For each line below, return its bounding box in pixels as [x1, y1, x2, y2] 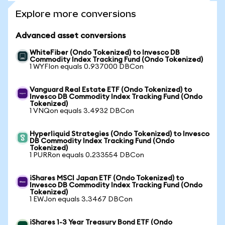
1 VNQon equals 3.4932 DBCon [30, 107, 134, 115]
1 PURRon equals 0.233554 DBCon [30, 152, 144, 159]
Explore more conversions [16, 9, 136, 19]
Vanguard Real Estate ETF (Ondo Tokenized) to [30, 86, 192, 93]
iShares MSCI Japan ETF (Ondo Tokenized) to [30, 175, 184, 182]
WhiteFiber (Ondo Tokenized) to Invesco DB [30, 49, 180, 56]
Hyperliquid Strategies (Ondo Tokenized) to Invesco [30, 131, 209, 138]
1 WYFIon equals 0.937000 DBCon [30, 63, 144, 70]
